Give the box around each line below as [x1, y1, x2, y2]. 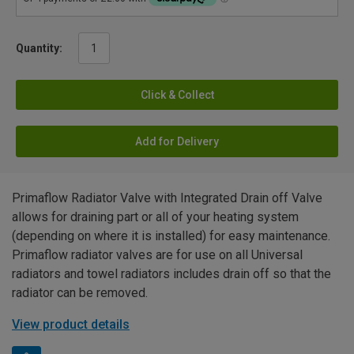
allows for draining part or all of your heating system [12, 209, 299, 224]
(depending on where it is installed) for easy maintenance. [12, 228, 330, 243]
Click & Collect [140, 88, 214, 101]
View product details [12, 316, 130, 332]
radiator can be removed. [12, 284, 148, 300]
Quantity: [16, 41, 62, 55]
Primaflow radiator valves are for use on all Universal [12, 247, 303, 262]
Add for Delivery [135, 134, 219, 148]
